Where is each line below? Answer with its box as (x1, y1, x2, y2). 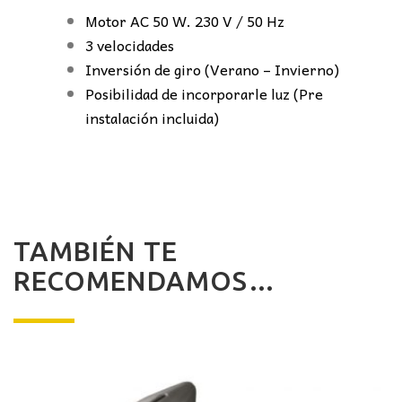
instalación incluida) (85, 106, 219, 130)
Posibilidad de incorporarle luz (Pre (85, 82, 323, 106)
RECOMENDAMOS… (13, 265, 276, 296)
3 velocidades (85, 33, 174, 57)
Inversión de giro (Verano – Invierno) (85, 57, 339, 82)
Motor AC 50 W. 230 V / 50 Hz (85, 9, 284, 33)
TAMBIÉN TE (13, 235, 178, 267)
